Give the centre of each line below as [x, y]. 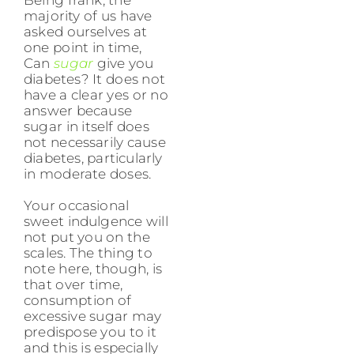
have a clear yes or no [96, 94]
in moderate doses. [88, 173]
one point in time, [83, 47]
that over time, [73, 284]
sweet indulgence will [96, 221]
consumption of [78, 300]
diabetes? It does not [95, 79]
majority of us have [88, 15]
